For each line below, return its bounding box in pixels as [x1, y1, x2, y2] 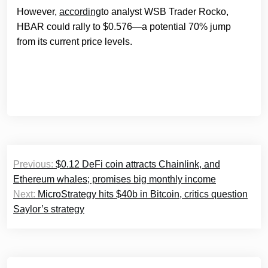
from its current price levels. [17, 36, 132, 47]
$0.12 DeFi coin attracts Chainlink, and [56, 159, 220, 170]
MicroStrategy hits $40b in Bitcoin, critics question [38, 189, 248, 200]
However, [17, 7, 59, 17]
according [59, 7, 101, 17]
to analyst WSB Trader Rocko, [101, 7, 229, 17]
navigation [7, 165, 97, 188]
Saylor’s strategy [13, 204, 84, 215]
